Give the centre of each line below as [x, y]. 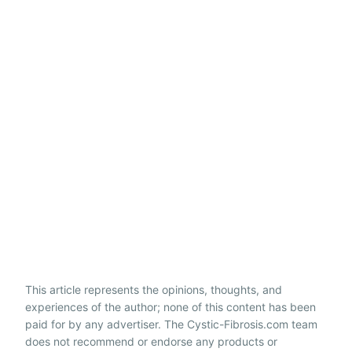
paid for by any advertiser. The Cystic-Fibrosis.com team [171, 324]
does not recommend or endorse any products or [151, 341]
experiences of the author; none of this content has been [170, 306]
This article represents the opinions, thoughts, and [154, 289]
